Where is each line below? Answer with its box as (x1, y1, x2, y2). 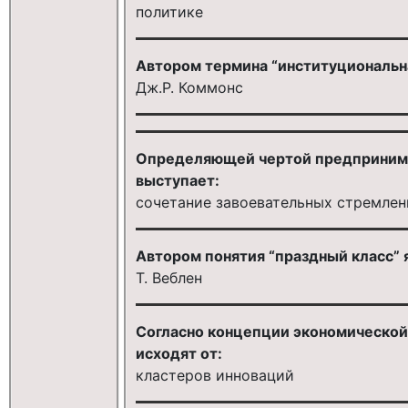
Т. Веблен (135, 268, 202, 287)
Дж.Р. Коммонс (135, 77, 243, 97)
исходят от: (135, 343, 222, 362)
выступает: (135, 170, 219, 189)
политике (135, 2, 203, 21)
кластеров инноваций (135, 365, 294, 384)
